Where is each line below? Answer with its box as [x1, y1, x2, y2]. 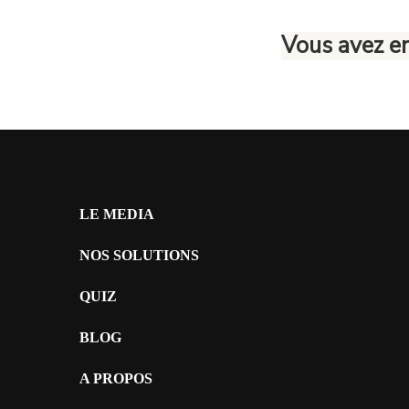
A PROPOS [79, 371, 152, 387]
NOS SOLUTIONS [79, 247, 199, 264]
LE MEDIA [79, 206, 154, 223]
